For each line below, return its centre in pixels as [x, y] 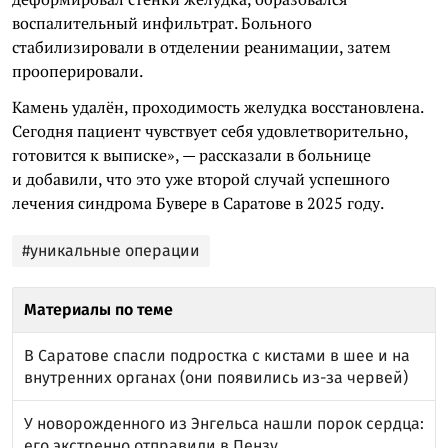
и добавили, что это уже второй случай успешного [201, 178]
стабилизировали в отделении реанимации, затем [201, 46]
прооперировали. [77, 70]
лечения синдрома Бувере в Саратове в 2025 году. [198, 202]
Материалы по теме [98, 309]
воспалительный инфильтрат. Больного [162, 22]
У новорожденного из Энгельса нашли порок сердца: [224, 423]
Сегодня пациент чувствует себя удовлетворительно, [210, 130]
